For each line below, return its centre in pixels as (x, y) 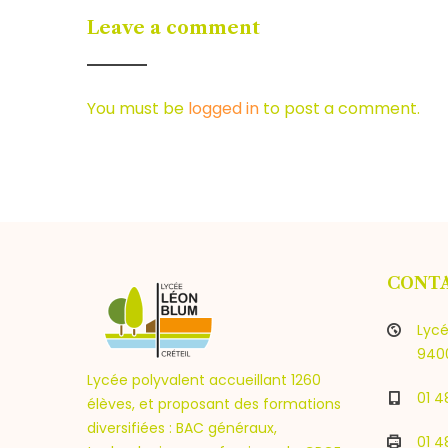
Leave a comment (173, 28)
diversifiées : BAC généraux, (182, 428)
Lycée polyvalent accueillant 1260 (204, 380)
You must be (137, 108)
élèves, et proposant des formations (214, 404)
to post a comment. (339, 108)
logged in (223, 108)
